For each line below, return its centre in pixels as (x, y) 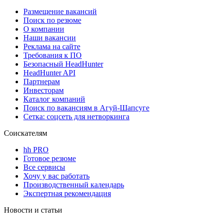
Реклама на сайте (52, 46)
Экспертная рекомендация (67, 193)
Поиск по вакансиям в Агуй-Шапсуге (86, 108)
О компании (44, 29)
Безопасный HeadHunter (63, 64)
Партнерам (42, 81)
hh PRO (36, 149)
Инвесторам (44, 90)
